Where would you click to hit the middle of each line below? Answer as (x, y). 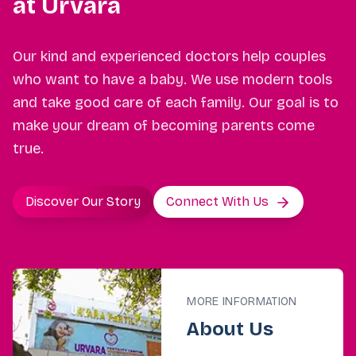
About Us (230, 329)
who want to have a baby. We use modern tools (172, 80)
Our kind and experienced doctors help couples (169, 57)
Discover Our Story (83, 202)
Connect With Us (217, 202)
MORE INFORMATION (242, 302)
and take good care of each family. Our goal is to (176, 103)
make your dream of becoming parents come (164, 126)
